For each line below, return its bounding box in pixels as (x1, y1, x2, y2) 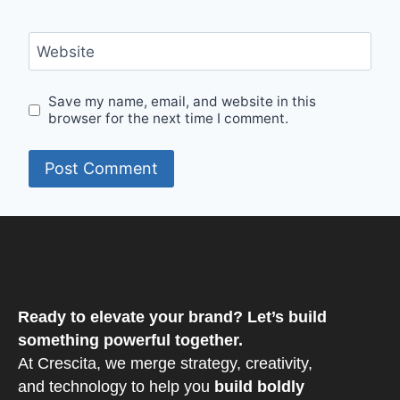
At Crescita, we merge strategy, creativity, (18, 354, 312, 372)
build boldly (214, 377, 304, 396)
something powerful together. (18, 330, 243, 349)
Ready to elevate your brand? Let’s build (18, 307, 327, 326)
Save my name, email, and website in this (48, 93, 317, 111)
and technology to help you (18, 377, 214, 396)
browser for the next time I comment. (48, 110, 289, 128)
